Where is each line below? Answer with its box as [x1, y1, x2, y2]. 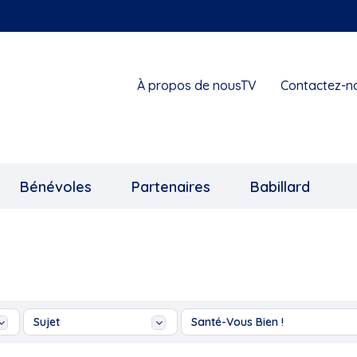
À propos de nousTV [136, 77, 257, 93]
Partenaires [131, 177, 210, 196]
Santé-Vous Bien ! [191, 314, 284, 329]
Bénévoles [20, 177, 92, 196]
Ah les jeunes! [200, 337, 282, 354]
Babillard [250, 177, 310, 196]
